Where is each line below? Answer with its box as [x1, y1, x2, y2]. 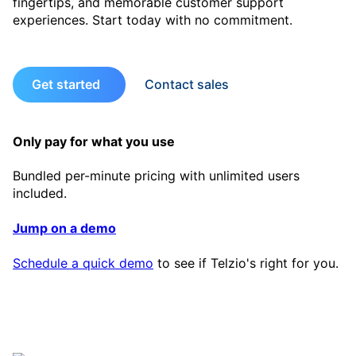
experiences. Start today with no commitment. [13, 11, 292, 28]
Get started [32, 75, 100, 92]
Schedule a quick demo [13, 254, 153, 271]
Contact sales [145, 75, 229, 92]
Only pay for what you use [13, 133, 175, 149]
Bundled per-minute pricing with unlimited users [13, 168, 300, 184]
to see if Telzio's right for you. [153, 254, 339, 271]
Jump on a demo [13, 220, 116, 237]
